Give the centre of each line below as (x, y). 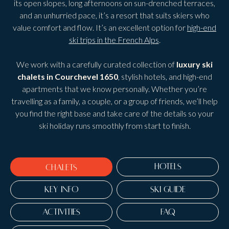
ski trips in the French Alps (114, 40)
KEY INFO (61, 190)
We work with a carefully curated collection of (96, 64)
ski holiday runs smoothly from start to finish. (114, 125)
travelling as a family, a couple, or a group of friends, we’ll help (114, 101)
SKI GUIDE (168, 190)
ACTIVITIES (61, 212)
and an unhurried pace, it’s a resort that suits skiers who (114, 15)
